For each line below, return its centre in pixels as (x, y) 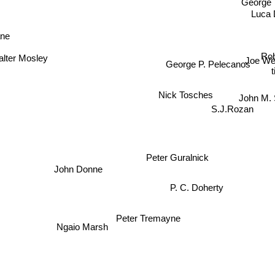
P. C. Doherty (199, 188)
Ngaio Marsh (81, 223)
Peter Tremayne (162, 225)
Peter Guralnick (185, 160)
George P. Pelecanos (208, 64)
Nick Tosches (186, 95)
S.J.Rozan (232, 112)
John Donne (79, 168)
